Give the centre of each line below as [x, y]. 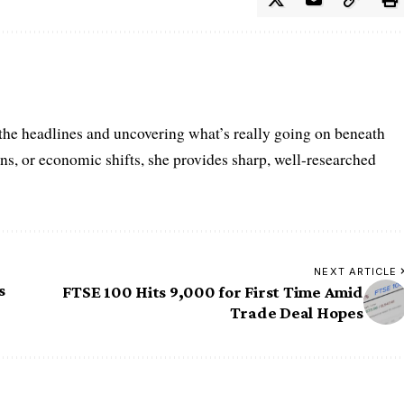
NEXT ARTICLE [356, 272]
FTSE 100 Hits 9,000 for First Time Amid [213, 292]
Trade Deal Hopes [296, 313]
